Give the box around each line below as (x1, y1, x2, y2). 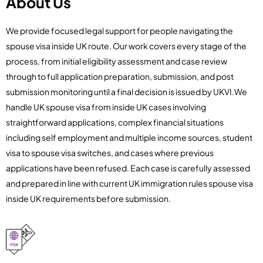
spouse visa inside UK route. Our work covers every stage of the (6, 41, 247, 52)
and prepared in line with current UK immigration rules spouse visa (6, 178, 253, 189)
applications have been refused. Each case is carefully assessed (6, 163, 250, 174)
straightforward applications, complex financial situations (6, 117, 224, 128)
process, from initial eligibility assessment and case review (6, 56, 227, 67)
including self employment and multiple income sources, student (6, 132, 252, 143)
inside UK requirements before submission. (6, 193, 171, 204)
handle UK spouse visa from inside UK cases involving (6, 102, 206, 113)
